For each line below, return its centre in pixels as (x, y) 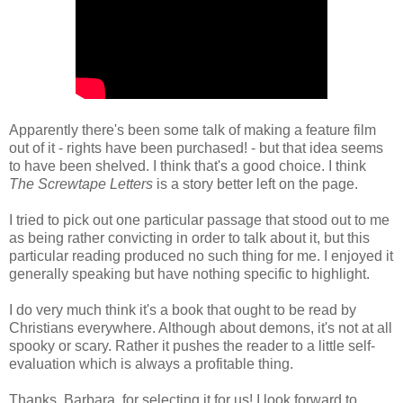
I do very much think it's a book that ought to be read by (183, 309)
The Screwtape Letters (81, 184)
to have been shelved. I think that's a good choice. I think (188, 166)
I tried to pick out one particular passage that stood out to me (199, 219)
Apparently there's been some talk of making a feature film (193, 130)
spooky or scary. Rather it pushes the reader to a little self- (192, 345)
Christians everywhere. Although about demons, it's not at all (201, 327)
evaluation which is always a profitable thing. (151, 363)
